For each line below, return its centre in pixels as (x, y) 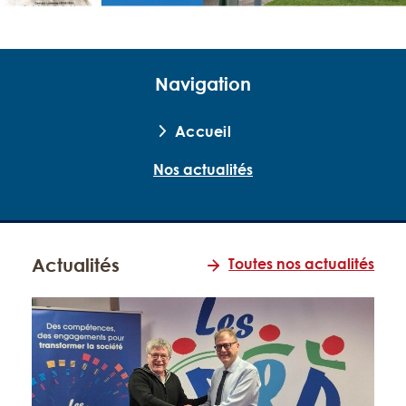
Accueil (203, 131)
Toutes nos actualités (302, 264)
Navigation (203, 83)
